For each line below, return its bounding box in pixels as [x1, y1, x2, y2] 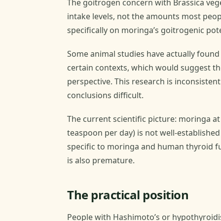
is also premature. [67, 154, 135, 166]
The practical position [67, 186, 189, 203]
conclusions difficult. [67, 89, 144, 101]
